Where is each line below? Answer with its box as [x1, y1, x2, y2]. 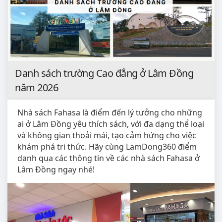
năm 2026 [15, 80, 58, 94]
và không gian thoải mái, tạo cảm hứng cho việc [17, 129, 196, 141]
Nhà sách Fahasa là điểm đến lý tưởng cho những [17, 107, 202, 118]
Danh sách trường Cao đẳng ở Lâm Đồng [15, 66, 193, 80]
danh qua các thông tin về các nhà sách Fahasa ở [17, 152, 200, 164]
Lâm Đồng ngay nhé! [17, 164, 95, 175]
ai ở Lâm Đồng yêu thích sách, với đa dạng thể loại [17, 118, 204, 129]
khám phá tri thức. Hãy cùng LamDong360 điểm [17, 141, 197, 152]
